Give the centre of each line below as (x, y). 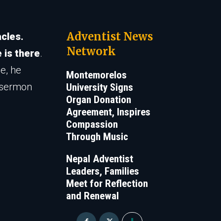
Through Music (97, 137)
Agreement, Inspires (108, 112)
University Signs (99, 88)
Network (91, 52)
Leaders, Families (102, 171)
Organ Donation (98, 100)
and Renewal (92, 196)
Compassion (92, 125)
